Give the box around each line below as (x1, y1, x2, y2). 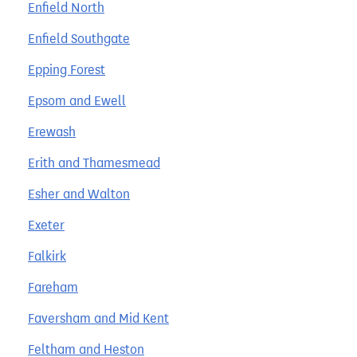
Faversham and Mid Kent (28, 310, 169, 326)
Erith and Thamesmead (28, 155, 160, 171)
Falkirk (28, 248, 66, 264)
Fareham (28, 279, 78, 295)
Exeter (28, 217, 65, 233)
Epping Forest (28, 61, 105, 77)
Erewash (28, 124, 76, 139)
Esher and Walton (28, 186, 130, 202)
